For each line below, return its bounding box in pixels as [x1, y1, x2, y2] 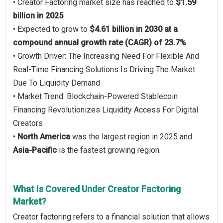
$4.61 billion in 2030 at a [90, 24, 178, 34]
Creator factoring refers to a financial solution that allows [13, 212, 210, 222]
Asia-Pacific [13, 145, 57, 155]
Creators [13, 118, 43, 128]
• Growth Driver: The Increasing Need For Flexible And [13, 51, 199, 61]
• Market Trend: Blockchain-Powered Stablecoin [13, 92, 178, 101]
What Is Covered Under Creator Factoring [13, 184, 181, 194]
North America [17, 132, 70, 141]
